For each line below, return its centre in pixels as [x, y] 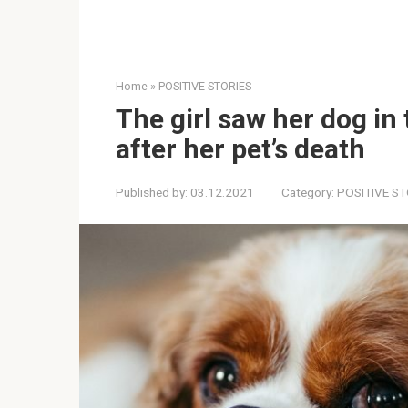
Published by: [152, 192]
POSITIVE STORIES [205, 86]
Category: [308, 192]
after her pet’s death [240, 148]
